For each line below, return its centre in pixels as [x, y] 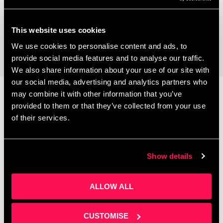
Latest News [111, 114]
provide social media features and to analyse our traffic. [108, 57]
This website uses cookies [59, 30]
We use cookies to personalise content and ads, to [99, 46]
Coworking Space [78, 14]
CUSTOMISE [106, 216]
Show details [170, 156]
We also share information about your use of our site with [111, 69]
